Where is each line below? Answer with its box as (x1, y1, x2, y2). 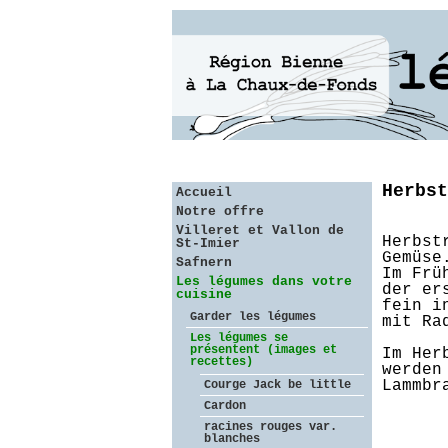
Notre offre (176, 204, 264, 219)
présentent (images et (190, 343, 337, 357)
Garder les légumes (190, 310, 316, 324)
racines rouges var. (204, 420, 337, 434)
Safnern (176, 255, 232, 270)
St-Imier (176, 236, 240, 251)
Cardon (204, 399, 246, 413)
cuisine (176, 287, 232, 302)
